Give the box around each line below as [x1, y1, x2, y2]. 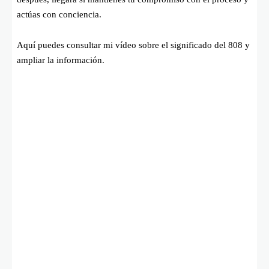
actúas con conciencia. [17, 9, 101, 19]
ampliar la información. [17, 55, 104, 65]
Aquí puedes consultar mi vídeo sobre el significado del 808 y [17, 40, 250, 50]
